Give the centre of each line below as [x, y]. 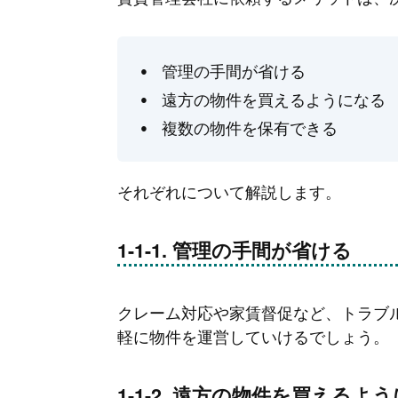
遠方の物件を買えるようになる [274, 99]
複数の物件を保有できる [250, 127]
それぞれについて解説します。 [229, 191]
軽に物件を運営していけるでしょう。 [253, 335]
